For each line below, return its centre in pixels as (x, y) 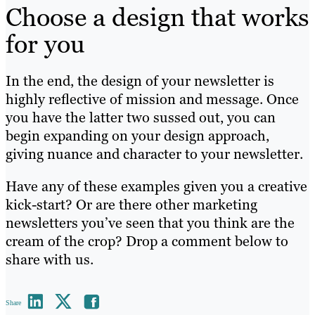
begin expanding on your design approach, (137, 135)
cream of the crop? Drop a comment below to (147, 241)
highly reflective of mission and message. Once (152, 99)
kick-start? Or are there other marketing (131, 204)
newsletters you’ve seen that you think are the (150, 223)
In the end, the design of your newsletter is (140, 81)
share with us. (50, 259)
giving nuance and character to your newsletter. (154, 154)
